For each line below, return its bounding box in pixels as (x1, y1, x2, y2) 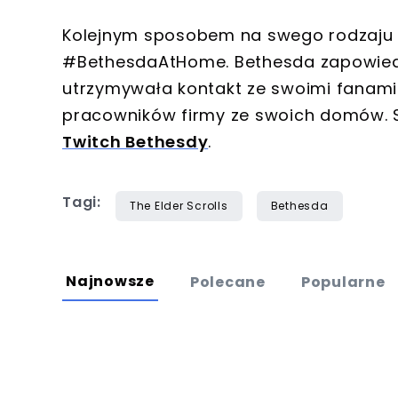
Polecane (189, 272, 266, 293)
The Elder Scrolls (129, 198, 228, 214)
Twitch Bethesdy (62, 131, 209, 154)
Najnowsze (66, 271, 155, 292)
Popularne (300, 272, 386, 293)
